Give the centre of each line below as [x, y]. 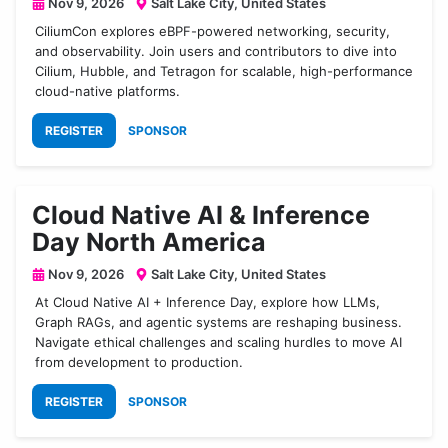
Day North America [149, 242]
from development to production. [139, 362]
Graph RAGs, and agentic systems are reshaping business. [219, 322]
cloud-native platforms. [108, 91]
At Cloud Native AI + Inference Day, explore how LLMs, [208, 302]
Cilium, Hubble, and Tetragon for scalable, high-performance [224, 71]
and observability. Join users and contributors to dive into [216, 51]
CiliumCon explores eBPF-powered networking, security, [213, 31]
